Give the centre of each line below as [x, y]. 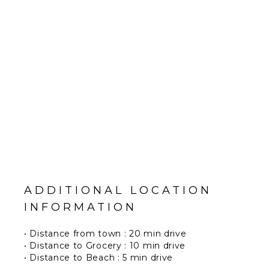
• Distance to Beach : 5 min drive [99, 257]
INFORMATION [80, 207]
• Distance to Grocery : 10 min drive [105, 245]
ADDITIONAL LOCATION [118, 190]
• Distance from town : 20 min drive [105, 233]
